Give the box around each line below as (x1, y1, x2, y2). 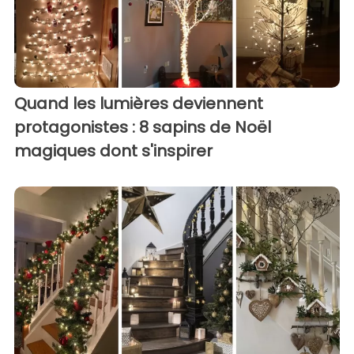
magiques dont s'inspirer (14, 139, 213, 162)
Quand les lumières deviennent (14, 92, 263, 115)
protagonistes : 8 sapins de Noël (14, 115, 271, 138)
